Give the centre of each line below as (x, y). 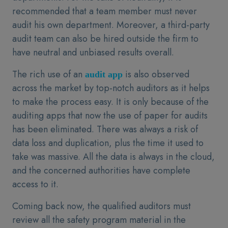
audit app (104, 74)
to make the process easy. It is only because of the (110, 102)
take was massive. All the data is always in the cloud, (113, 157)
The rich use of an (49, 74)
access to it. (35, 184)
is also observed (156, 74)
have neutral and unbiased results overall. (93, 52)
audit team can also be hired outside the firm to (105, 39)
